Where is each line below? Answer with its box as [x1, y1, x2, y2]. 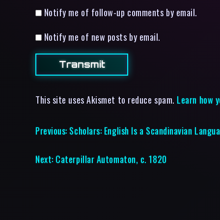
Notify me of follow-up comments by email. [44, 5, 197, 19]
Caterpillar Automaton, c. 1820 [55, 152, 167, 166]
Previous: [35, 124, 67, 137]
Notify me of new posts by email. [44, 30, 161, 44]
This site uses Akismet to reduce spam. [35, 93, 177, 107]
